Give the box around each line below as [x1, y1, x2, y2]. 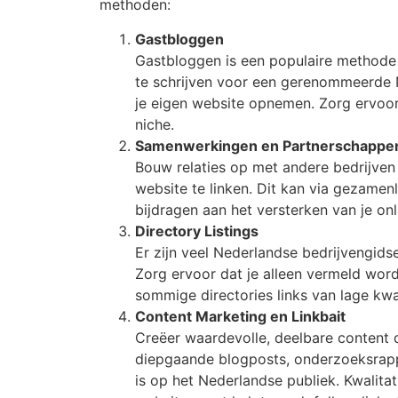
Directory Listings [135, 221, 259, 240]
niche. [135, 115, 174, 133]
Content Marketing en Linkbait [135, 306, 346, 325]
